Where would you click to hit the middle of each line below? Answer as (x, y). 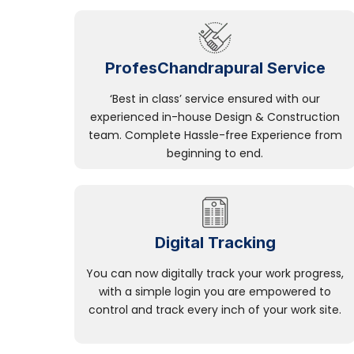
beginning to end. (215, 154)
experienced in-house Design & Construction (215, 117)
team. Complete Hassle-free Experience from (215, 136)
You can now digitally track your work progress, (215, 274)
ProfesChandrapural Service (215, 68)
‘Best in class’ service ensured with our (215, 99)
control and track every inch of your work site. (215, 310)
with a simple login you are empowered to (215, 292)
